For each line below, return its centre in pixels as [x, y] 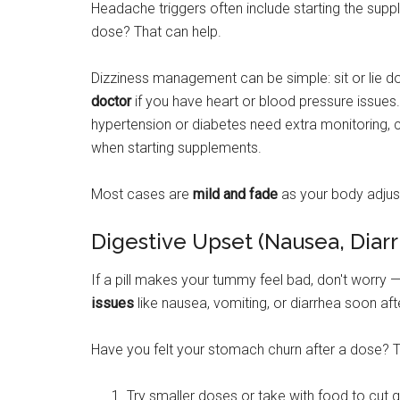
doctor [111, 101]
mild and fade [235, 194]
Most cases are [142, 194]
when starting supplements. [176, 147]
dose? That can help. [156, 31]
